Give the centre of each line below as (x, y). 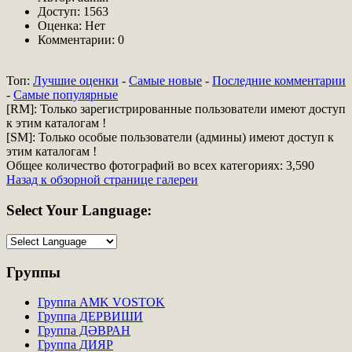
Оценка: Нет (73, 26)
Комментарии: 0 (81, 40)
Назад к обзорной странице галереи (102, 180)
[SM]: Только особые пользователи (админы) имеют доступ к (170, 137)
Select (24, 211)
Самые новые (165, 81)
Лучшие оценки (76, 81)
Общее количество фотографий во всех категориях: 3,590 (160, 166)
